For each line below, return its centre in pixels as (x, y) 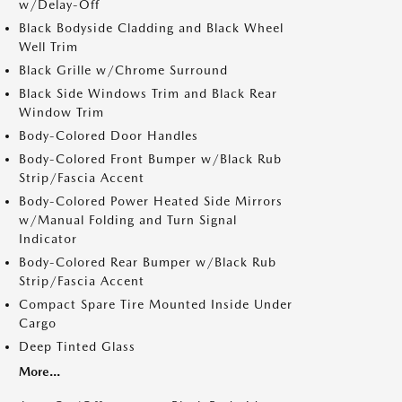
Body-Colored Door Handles (109, 135)
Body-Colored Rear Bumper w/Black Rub (148, 262)
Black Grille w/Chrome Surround (123, 70)
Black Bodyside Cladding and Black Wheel (151, 28)
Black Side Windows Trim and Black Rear (148, 93)
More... (39, 371)
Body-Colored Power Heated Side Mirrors (151, 201)
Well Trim (48, 47)
